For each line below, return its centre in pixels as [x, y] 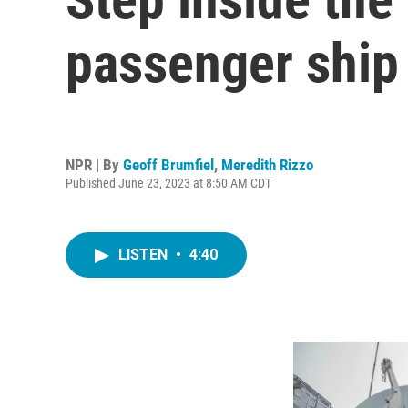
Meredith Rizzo [267, 164]
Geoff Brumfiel [168, 164]
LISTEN [145, 255]
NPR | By [94, 164]
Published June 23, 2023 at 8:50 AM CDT [168, 183]
